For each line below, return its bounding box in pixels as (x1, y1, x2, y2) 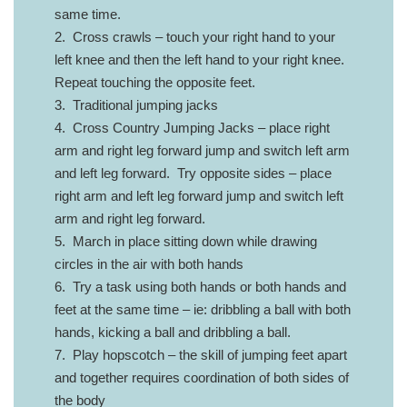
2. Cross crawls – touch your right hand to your (55, 28, 335, 45)
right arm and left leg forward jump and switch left (55, 187, 343, 203)
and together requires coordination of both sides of (55, 369, 349, 385)
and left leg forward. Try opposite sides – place (55, 164, 332, 181)
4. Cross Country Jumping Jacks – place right (55, 119, 330, 135)
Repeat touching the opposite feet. (55, 74, 255, 90)
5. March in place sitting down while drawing (55, 233, 317, 249)
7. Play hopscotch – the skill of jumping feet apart (55, 346, 347, 362)
